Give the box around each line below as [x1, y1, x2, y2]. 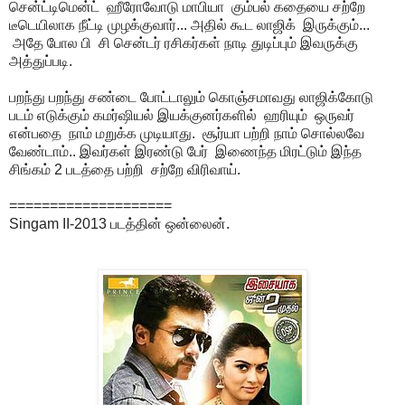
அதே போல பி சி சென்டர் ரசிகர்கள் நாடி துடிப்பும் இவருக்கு [9, 34, 358, 51]
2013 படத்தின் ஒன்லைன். [74, 215, 230, 231]
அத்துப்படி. [9, 52, 72, 69]
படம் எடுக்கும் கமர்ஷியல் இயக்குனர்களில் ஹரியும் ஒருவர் [9, 107, 354, 123]
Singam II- [9, 215, 74, 231]
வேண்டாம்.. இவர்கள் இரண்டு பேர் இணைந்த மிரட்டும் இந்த [9, 143, 362, 159]
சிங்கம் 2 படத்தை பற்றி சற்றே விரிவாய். [9, 161, 240, 177]
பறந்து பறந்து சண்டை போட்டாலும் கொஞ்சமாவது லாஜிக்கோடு [9, 89, 373, 105]
